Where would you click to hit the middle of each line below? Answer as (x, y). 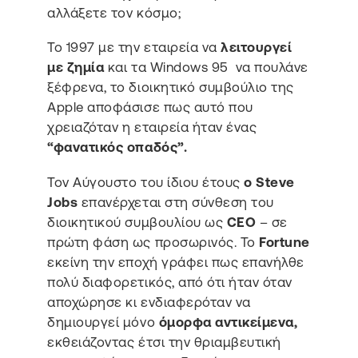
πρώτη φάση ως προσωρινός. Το (153, 242)
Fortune (284, 242)
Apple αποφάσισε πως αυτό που (150, 107)
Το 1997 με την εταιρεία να (134, 48)
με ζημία (76, 68)
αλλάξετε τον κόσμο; (116, 12)
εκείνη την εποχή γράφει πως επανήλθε (176, 262)
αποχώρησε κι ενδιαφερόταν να (149, 302)
